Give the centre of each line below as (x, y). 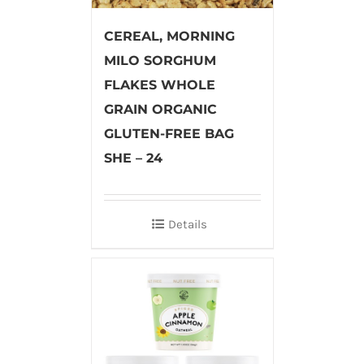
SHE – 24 (133, 158)
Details (188, 224)
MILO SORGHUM (160, 60)
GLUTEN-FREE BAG (169, 133)
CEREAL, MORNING (169, 36)
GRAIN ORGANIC (160, 109)
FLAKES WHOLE (159, 84)
